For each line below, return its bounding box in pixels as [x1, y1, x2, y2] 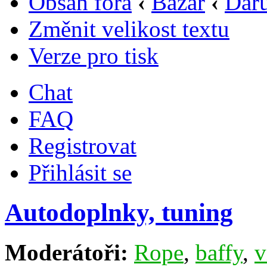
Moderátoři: [5, 240, 128, 266]
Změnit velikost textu [29, 16, 229, 42]
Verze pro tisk [29, 43, 159, 69]
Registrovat [29, 133, 136, 159]
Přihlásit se [29, 160, 132, 186]
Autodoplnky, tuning [5, 198, 233, 227]
